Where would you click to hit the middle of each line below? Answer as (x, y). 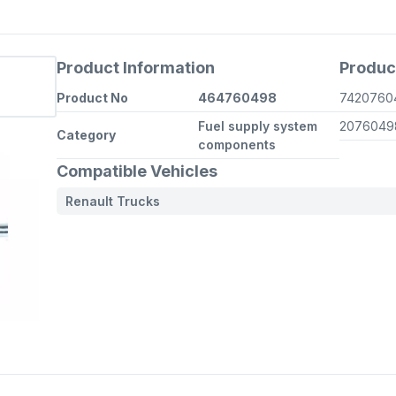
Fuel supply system (258, 126)
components (237, 145)
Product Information (136, 68)
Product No (92, 98)
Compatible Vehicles (137, 171)
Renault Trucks (113, 201)
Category (86, 135)
